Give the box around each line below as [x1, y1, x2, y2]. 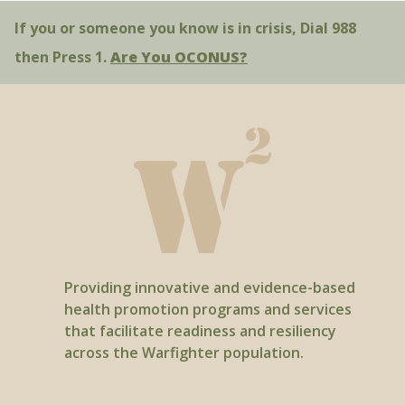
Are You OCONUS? [110, 46, 248, 67]
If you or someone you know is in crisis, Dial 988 [14, 17, 356, 38]
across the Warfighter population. [63, 343, 304, 363]
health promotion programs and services [63, 299, 352, 320]
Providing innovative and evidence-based [63, 278, 355, 298]
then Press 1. [14, 46, 110, 67]
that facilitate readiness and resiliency [63, 321, 336, 342]
